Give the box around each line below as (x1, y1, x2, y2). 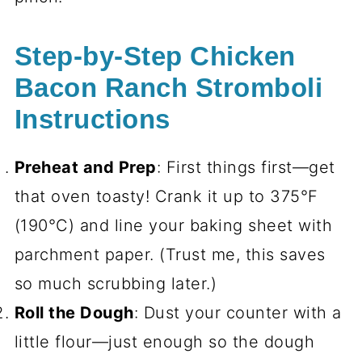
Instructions (14, 105, 170, 135)
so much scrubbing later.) (14, 274, 217, 294)
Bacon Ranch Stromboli (14, 74, 323, 103)
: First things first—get (156, 158, 335, 178)
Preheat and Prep (14, 158, 157, 178)
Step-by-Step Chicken (14, 42, 296, 72)
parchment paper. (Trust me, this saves (14, 245, 326, 265)
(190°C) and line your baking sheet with (14, 216, 333, 236)
